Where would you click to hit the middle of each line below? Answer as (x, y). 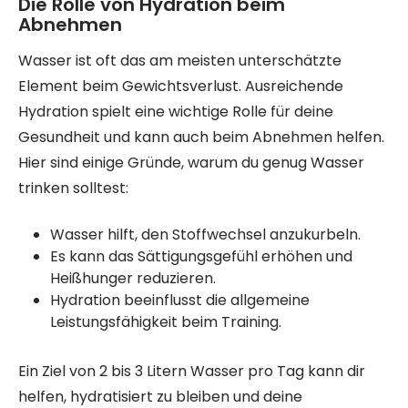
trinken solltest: (73, 188)
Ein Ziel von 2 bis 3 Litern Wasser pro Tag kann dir (192, 371)
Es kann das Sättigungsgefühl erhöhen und (201, 256)
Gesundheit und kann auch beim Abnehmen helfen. (201, 137)
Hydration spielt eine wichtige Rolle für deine (176, 112)
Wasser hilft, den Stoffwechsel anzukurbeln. (205, 235)
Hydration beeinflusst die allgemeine (180, 300)
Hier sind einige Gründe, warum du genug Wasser (191, 163)
